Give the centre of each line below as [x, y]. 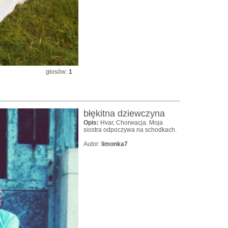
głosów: [57, 72]
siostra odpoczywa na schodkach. [130, 130]
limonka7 [115, 144]
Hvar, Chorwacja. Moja [132, 123]
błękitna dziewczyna [124, 114]
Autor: [92, 144]
